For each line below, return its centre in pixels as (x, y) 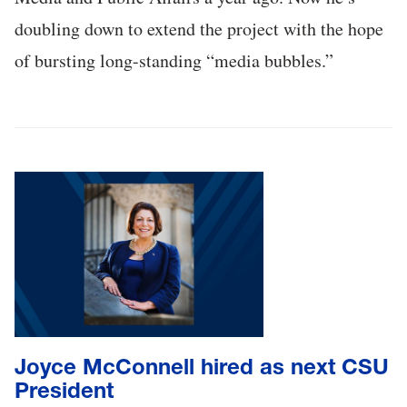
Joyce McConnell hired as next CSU (202, 366)
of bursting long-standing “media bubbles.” (174, 61)
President (64, 390)
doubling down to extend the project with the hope (199, 29)
